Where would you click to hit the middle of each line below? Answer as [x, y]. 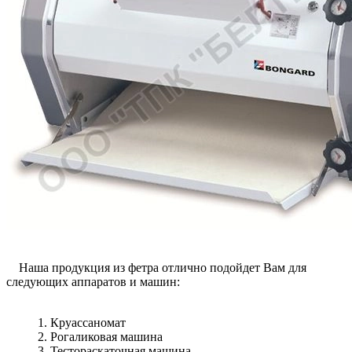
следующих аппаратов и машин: [93, 282]
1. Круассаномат [82, 323]
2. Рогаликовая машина [100, 337]
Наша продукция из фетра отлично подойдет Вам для [156, 268]
